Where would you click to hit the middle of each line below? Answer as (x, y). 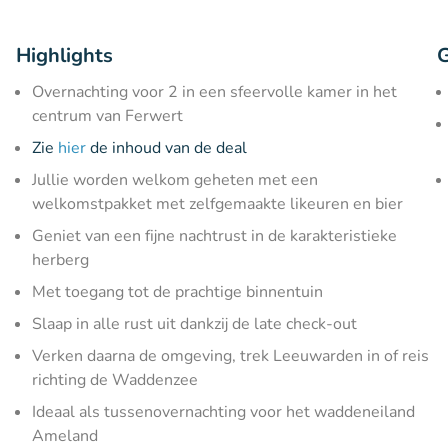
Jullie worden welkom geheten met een (175, 180)
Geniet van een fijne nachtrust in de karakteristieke (214, 236)
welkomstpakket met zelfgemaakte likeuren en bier (217, 204)
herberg (60, 260)
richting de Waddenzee (115, 380)
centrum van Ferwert (107, 116)
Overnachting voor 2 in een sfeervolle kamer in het (214, 92)
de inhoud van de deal (166, 148)
